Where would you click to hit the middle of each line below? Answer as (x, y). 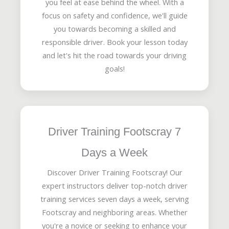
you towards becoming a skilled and (114, 28)
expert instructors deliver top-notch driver (114, 185)
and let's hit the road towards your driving (114, 55)
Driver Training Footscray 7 (114, 131)
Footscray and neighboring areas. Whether (114, 212)
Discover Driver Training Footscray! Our (114, 172)
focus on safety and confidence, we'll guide (114, 15)
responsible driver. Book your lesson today (114, 42)
